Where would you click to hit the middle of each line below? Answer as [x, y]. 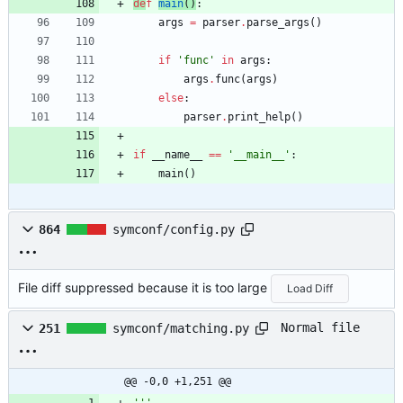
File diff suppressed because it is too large [144, 287]
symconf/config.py [174, 229]
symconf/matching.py [181, 328]
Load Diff [310, 288]
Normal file [320, 328]
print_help [259, 116]
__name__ [177, 154]
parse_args [278, 22]
